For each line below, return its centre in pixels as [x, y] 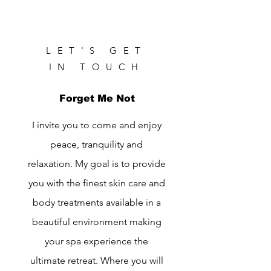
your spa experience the [96, 241]
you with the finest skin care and [96, 183]
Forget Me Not [97, 99]
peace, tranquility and [96, 145]
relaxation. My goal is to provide [96, 164]
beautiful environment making [96, 222]
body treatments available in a [96, 203]
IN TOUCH [96, 67]
